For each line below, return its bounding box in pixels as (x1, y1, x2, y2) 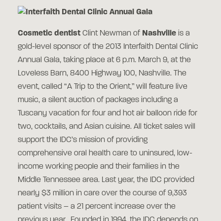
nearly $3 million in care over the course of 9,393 (18, 189, 187, 197)
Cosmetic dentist (18, 30, 80, 37)
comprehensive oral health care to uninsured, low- (18, 149, 192, 157)
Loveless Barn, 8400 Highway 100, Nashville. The (18, 70, 186, 77)
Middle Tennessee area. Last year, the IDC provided (18, 176, 194, 184)
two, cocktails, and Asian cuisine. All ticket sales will (18, 123, 195, 131)
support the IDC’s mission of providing (18, 136, 147, 144)
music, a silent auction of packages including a (18, 96, 178, 104)
